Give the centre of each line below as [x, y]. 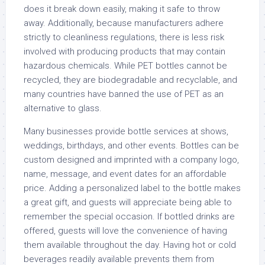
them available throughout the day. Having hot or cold [130, 245]
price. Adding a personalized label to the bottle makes [132, 188]
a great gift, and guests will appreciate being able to [128, 202]
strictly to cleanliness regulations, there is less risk [124, 37]
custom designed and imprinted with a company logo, [131, 160]
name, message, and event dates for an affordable [125, 174]
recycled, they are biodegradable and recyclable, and [130, 80]
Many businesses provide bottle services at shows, [126, 131]
